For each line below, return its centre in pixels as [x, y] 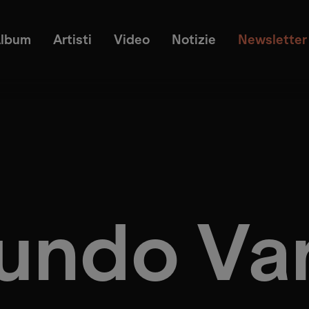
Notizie [193, 40]
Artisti [72, 40]
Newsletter [272, 40]
